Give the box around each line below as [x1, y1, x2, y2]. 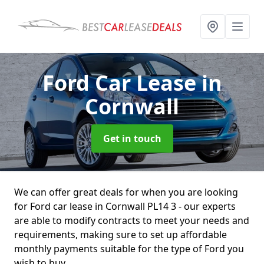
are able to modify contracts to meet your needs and [14, 214, 249, 227]
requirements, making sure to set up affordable [14, 228, 227, 241]
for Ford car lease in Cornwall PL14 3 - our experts [14, 200, 236, 213]
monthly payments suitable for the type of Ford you [14, 242, 244, 255]
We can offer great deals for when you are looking [14, 186, 238, 199]
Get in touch [103, 132, 161, 145]
